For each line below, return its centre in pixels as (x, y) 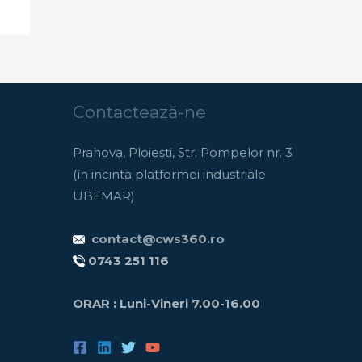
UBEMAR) (104, 196)
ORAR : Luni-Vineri (133, 304)
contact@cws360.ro (158, 238)
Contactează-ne (140, 112)
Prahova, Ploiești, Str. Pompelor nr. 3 (183, 152)
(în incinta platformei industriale (170, 174)
